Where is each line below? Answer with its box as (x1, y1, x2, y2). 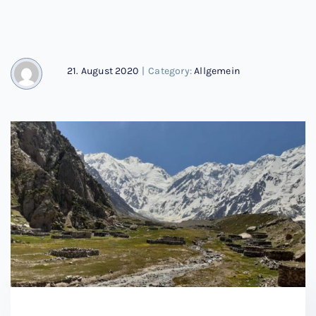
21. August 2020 (67, 65, 138, 77)
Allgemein (194, 65, 241, 77)
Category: (148, 65, 195, 77)
